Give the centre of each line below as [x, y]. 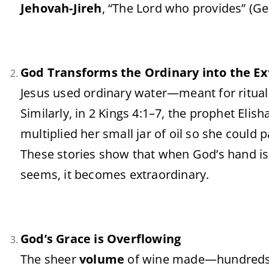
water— [157, 93]
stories [78, 154]
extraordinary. [169, 174]
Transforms [84, 72]
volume [102, 259]
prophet [214, 113]
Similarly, [48, 113]
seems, [42, 174]
